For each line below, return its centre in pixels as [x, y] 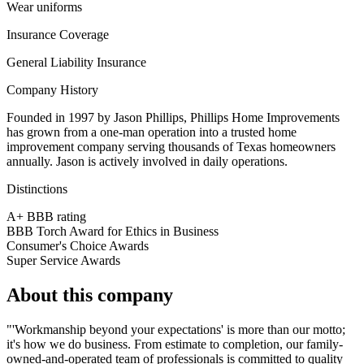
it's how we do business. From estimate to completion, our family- [175, 344]
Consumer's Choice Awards [78, 246]
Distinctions [37, 189]
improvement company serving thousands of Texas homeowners [171, 147]
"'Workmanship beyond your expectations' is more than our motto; [176, 330]
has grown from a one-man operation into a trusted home [152, 132]
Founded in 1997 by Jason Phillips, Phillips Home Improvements [173, 118]
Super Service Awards [63, 261]
